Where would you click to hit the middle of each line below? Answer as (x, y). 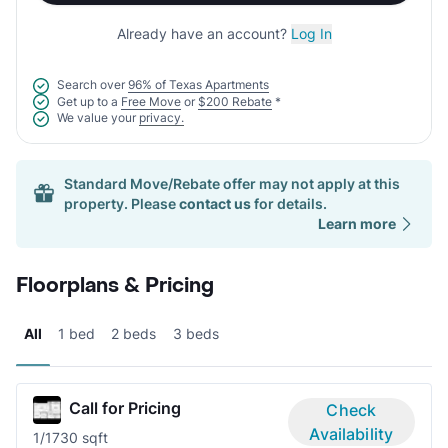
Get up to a (87, 101)
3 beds (196, 334)
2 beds (133, 334)
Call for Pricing (125, 408)
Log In (311, 33)
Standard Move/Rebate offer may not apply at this (232, 184)
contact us (215, 204)
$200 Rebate (235, 101)
